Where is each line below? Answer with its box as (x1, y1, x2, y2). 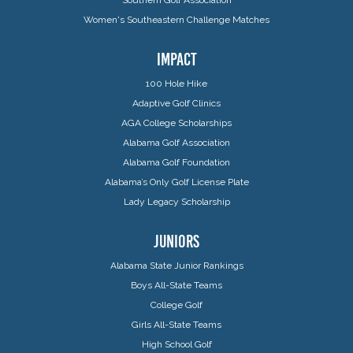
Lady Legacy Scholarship (123, 195, 230, 207)
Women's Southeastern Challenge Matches (84, 13, 269, 25)
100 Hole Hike (146, 77, 207, 89)
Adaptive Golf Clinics (132, 97, 221, 109)
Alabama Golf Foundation (123, 156, 230, 168)
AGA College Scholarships (121, 117, 232, 128)
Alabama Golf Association (123, 136, 230, 148)
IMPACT (156, 50, 197, 69)
